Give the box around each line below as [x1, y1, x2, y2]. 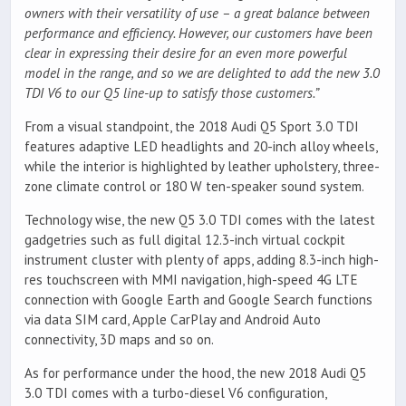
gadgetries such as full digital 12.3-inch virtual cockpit [24, 231, 345, 248]
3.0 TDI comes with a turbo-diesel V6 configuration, [24, 384, 326, 402]
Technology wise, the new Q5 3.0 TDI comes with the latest [24, 211, 375, 228]
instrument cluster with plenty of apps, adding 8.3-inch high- [24, 251, 379, 268]
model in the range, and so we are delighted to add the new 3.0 [24, 63, 380, 82]
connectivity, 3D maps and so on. [24, 331, 214, 348]
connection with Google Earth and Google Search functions [24, 291, 372, 308]
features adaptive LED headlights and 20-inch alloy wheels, [24, 137, 377, 155]
